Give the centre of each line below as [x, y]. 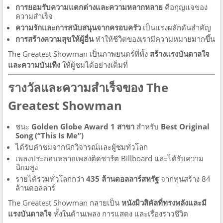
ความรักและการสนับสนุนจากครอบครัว [78, 27]
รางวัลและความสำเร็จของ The [88, 87]
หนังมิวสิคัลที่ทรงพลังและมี [164, 203]
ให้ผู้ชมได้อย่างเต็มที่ [94, 65]
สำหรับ [148, 126]
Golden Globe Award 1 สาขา [83, 126]
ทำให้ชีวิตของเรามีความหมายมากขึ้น [154, 39]
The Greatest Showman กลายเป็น [65, 203]
